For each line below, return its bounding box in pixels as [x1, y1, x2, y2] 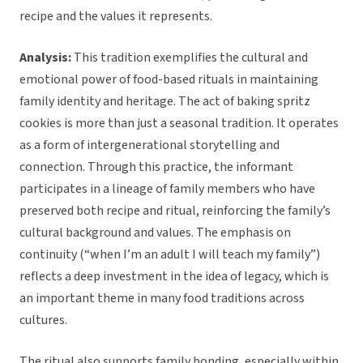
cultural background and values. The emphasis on [19, 224, 291, 242]
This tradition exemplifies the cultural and [71, 49, 308, 67]
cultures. [19, 311, 67, 330]
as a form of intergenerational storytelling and [19, 136, 280, 155]
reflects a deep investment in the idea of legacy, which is [19, 267, 329, 286]
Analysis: [19, 49, 71, 67]
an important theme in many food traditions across [19, 289, 305, 308]
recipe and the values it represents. [19, 7, 212, 26]
